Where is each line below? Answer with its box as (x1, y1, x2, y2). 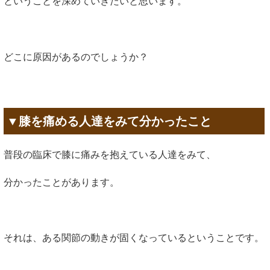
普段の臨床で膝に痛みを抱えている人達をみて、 (4, 149, 216, 160)
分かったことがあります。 (4, 177, 119, 188)
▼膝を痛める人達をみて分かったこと (7, 114, 212, 128)
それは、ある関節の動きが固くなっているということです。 (4, 233, 264, 243)
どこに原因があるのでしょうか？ (4, 51, 148, 62)
